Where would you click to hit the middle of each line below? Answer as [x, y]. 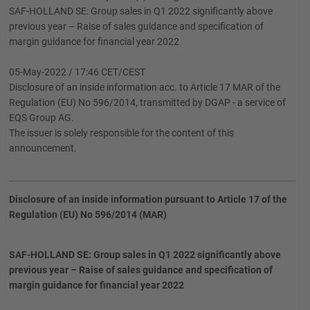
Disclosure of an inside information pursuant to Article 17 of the [148, 199]
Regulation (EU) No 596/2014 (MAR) [88, 215]
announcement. [43, 148]
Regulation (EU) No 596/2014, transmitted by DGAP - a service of [147, 102]
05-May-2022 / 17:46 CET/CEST [77, 72]
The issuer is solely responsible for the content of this [121, 133]
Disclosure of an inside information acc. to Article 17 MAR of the [145, 87]
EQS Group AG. [42, 118]
